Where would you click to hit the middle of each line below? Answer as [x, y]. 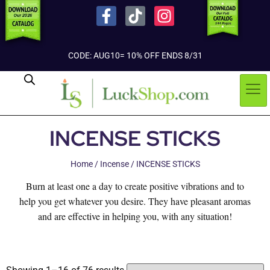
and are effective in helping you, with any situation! [135, 216]
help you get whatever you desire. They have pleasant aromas [135, 201]
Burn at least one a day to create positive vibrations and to [135, 186]
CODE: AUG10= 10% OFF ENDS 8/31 [135, 55]
